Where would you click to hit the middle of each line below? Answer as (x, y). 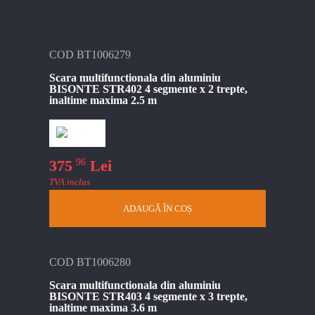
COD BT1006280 (90, 262)
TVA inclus (70, 182)
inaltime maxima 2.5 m (103, 100)
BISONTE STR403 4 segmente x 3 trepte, (148, 297)
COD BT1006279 (90, 54)
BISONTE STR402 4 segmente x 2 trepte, (148, 89)
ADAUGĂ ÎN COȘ (157, 209)
